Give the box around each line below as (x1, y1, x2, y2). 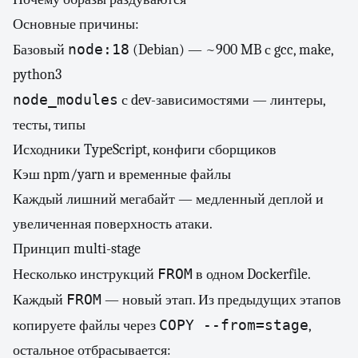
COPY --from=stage (159, 316, 308, 333)
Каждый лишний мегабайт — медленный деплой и (13, 191, 324, 208)
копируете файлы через (13, 317, 159, 334)
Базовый (13, 42, 68, 58)
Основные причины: (13, 16, 139, 33)
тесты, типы (13, 117, 86, 133)
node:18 (68, 41, 129, 58)
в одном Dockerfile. (193, 266, 310, 283)
